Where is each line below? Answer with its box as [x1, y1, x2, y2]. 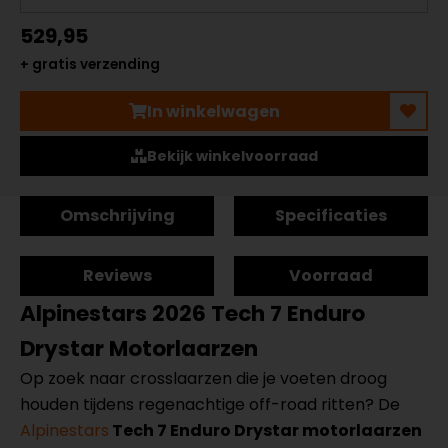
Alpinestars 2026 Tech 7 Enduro [20, 298, 365, 329]
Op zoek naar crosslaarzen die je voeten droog [20, 367, 387, 390]
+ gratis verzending [20, 55, 160, 74]
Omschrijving [59, 204, 175, 227]
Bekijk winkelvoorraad [146, 146, 318, 166]
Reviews [82, 264, 152, 287]
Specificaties [275, 204, 387, 227]
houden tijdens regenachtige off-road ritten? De [20, 393, 400, 416]
